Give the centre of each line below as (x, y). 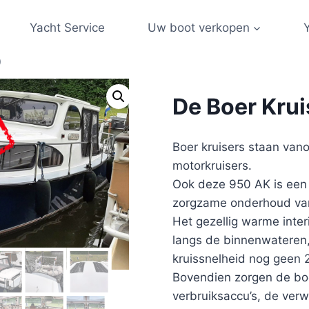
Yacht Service (68, 27)
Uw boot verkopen (198, 27)
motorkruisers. (212, 166)
